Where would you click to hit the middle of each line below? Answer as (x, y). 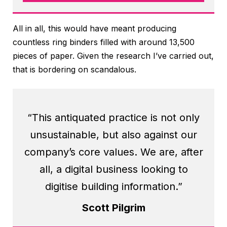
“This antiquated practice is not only (113, 117)
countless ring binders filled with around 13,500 (104, 42)
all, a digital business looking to (113, 169)
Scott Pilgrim (113, 207)
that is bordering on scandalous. (74, 69)
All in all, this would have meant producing (94, 28)
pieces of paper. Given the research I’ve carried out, (113, 55)
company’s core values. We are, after (113, 152)
